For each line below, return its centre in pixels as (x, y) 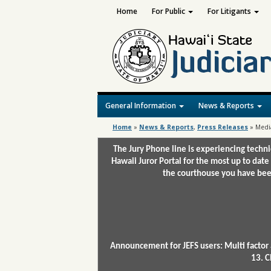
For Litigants (230, 11)
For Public (169, 11)
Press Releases (223, 127)
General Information (142, 106)
